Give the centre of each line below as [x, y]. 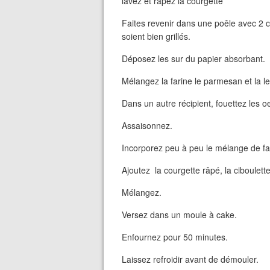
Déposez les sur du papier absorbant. [193, 58]
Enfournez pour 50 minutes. [175, 237]
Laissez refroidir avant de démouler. [190, 259]
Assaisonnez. [147, 125]
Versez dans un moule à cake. [179, 215]
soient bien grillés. [156, 36]
